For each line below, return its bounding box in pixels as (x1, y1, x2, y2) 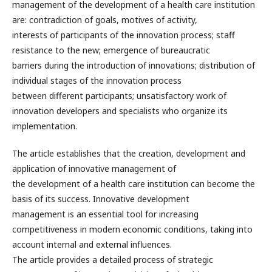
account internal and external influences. (12, 238, 172, 250)
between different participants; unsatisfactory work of (12, 89, 226, 101)
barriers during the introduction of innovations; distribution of (12, 59, 255, 71)
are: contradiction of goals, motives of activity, (12, 13, 197, 25)
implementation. (12, 120, 77, 132)
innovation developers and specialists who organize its (12, 104, 228, 117)
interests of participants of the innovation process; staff (12, 29, 235, 41)
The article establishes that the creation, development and (12, 147, 245, 159)
